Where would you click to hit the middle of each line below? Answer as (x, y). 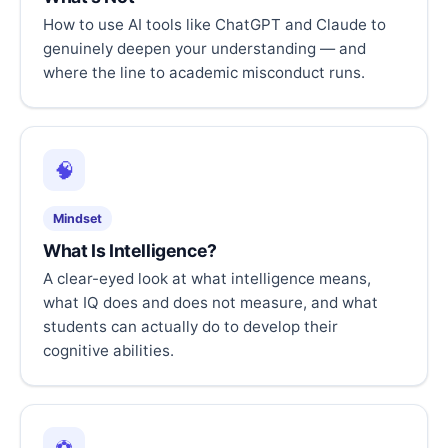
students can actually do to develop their (190, 327)
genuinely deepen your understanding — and (204, 49)
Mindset (77, 219)
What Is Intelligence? (130, 251)
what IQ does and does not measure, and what (210, 303)
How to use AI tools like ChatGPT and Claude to (214, 25)
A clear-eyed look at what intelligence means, (207, 279)
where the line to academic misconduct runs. (204, 73)
